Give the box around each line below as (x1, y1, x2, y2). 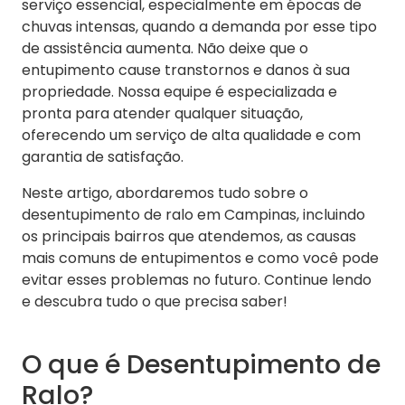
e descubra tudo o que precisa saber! (22, 291, 287, 313)
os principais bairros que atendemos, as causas (22, 226, 356, 248)
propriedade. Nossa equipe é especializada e (22, 81, 337, 103)
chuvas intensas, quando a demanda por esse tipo (22, 16, 377, 38)
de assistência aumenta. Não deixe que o (22, 38, 308, 60)
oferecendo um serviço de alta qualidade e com (22, 125, 361, 146)
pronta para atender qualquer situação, (22, 103, 303, 125)
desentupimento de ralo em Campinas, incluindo (22, 204, 365, 226)
